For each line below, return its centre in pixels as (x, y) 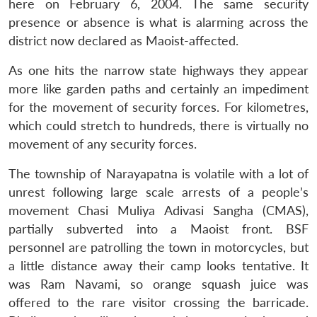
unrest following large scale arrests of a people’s (158, 192)
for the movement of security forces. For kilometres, (158, 107)
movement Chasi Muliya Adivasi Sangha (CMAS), (158, 210)
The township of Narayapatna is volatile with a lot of (158, 173)
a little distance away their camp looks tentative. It (158, 265)
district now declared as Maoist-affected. (123, 40)
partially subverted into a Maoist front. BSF (158, 229)
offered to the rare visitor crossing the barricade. (158, 302)
